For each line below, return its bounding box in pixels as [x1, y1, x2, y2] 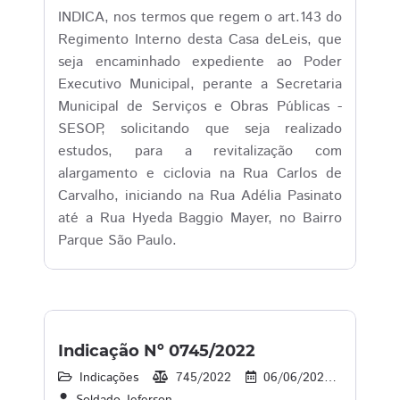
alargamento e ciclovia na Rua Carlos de [58, 163, 342, 184]
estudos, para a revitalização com [58, 141, 342, 162]
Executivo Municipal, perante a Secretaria [58, 74, 342, 95]
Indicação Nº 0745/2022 [58, 341, 255, 361]
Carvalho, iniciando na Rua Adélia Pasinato [58, 186, 342, 206]
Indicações [79, 369, 138, 387]
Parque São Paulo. [58, 230, 177, 251]
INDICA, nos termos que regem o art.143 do [58, 7, 342, 28]
